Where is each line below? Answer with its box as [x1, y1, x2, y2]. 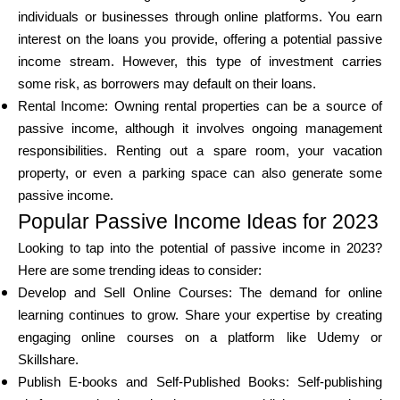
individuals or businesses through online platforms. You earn [18, 10, 382, 24]
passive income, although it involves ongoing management [18, 121, 382, 136]
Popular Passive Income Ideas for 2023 [18, 210, 379, 233]
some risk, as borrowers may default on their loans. [18, 77, 316, 91]
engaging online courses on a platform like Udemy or [18, 330, 382, 345]
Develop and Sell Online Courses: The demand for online [18, 286, 382, 300]
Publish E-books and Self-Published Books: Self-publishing [18, 375, 382, 389]
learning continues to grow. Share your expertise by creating [18, 308, 382, 322]
